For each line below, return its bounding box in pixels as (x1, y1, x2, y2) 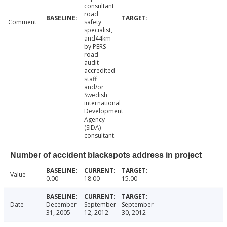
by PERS (84, 42, 106, 51)
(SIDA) (84, 123, 101, 132)
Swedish (84, 91, 107, 100)
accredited (84, 66, 115, 75)
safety (84, 18, 101, 27)
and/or (84, 83, 104, 92)
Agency (84, 115, 105, 124)
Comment (8, 18, 36, 27)
